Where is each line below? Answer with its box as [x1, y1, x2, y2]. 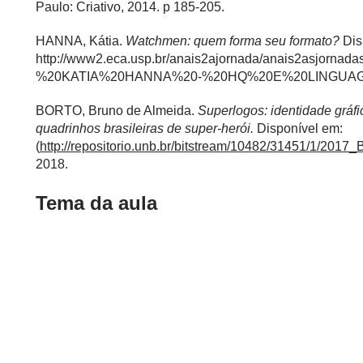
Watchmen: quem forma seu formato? [126, 33, 343, 48]
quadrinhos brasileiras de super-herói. [36, 121, 257, 135]
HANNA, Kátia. [36, 33, 126, 48]
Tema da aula [36, 191, 157, 214]
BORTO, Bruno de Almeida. [36, 103, 198, 117]
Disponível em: [257, 121, 343, 135]
